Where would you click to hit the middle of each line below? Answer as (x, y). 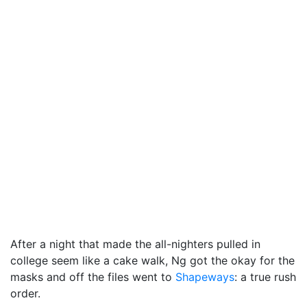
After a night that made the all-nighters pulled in (135, 244)
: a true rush (265, 277)
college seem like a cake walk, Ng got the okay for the (152, 260)
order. (25, 293)
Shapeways (205, 277)
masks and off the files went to (93, 277)
